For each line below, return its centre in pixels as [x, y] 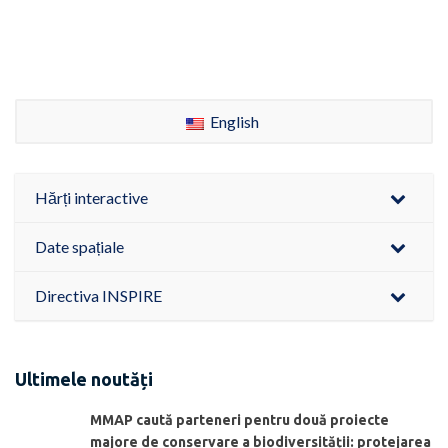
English [232, 122]
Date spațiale [79, 246]
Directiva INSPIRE [98, 295]
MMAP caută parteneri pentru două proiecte [239, 420]
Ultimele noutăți [84, 378]
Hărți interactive [91, 197]
